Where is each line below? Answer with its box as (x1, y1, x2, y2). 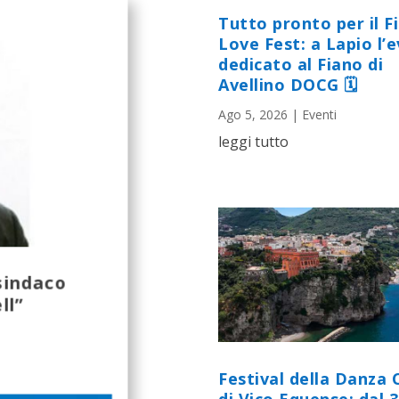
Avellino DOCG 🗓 (218, 74, 358, 96)
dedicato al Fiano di (218, 53, 383, 76)
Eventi (302, 106, 337, 124)
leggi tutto (218, 132, 289, 152)
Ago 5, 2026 (218, 106, 288, 124)
